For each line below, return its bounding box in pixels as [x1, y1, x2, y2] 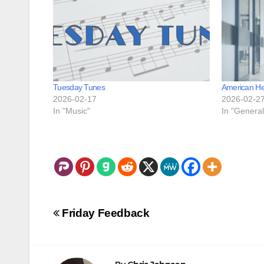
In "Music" [53, 106, 90, 115]
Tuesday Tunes [53, 82, 105, 92]
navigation [52, 223, 148, 246]
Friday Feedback [59, 207, 150, 219]
